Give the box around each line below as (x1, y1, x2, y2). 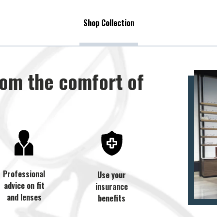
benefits (98, 192, 126, 204)
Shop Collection (83, 17, 134, 29)
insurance (95, 181, 128, 192)
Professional (3, 168, 46, 180)
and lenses (6, 191, 42, 203)
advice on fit (3, 180, 45, 192)
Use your (97, 169, 126, 181)
